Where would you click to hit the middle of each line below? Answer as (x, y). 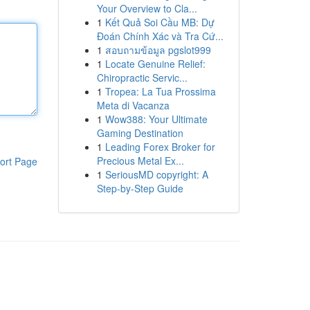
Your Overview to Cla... (147, 8)
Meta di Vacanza (133, 105)
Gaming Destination (140, 133)
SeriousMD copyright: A (156, 174)
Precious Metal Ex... (140, 161)
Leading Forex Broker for (160, 147)
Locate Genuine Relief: (155, 64)
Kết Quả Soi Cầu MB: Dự (159, 22)
